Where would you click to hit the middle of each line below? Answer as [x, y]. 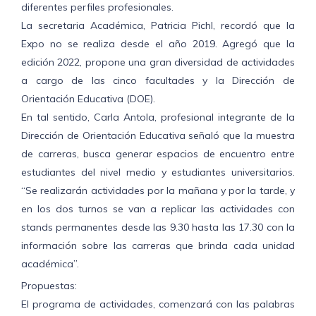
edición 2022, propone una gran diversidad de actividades [158, 62]
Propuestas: [49, 286]
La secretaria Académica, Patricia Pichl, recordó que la [158, 26]
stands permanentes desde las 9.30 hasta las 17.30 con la [158, 227]
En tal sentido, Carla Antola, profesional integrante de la [158, 117]
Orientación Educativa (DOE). [88, 99]
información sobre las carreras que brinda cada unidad [158, 246]
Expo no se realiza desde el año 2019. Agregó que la [158, 44]
